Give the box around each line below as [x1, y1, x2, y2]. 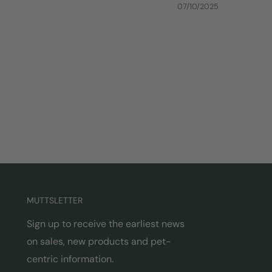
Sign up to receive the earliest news [27, 217, 185, 231]
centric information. [27, 253, 114, 266]
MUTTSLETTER [27, 195, 83, 206]
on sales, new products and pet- [27, 235, 171, 248]
